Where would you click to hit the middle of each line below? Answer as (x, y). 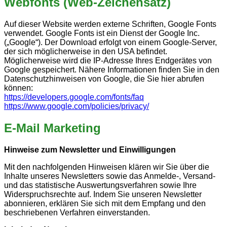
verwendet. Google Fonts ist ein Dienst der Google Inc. (102, 33)
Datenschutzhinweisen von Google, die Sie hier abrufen (104, 79)
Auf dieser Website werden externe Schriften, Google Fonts (110, 24)
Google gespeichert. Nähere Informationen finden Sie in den (112, 69)
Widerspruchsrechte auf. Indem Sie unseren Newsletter (103, 194)
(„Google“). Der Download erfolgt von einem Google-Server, (110, 42)
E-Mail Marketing (52, 128)
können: (18, 88)
